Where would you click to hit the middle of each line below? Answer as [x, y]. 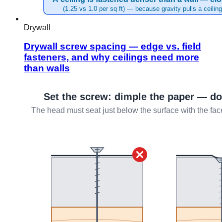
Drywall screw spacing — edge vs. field [112, 47]
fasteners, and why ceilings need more [111, 57]
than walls [47, 68]
